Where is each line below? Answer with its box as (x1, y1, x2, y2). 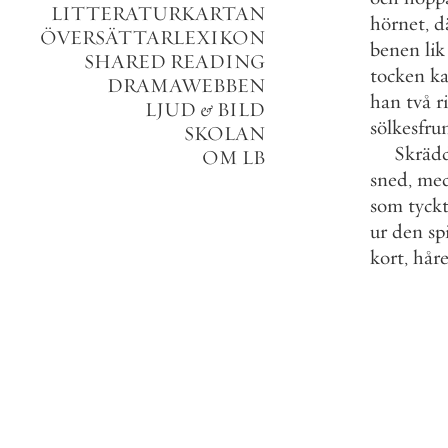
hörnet (370, 11, 425, 36)
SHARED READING (84, 49, 265, 74)
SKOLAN (184, 121, 265, 146)
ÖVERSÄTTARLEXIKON (40, 25, 265, 50)
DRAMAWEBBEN (107, 73, 265, 98)
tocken (370, 63, 425, 88)
